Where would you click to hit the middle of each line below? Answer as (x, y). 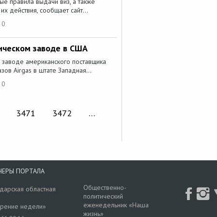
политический (103, 196)
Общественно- (105, 187)
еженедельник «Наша (116, 205)
